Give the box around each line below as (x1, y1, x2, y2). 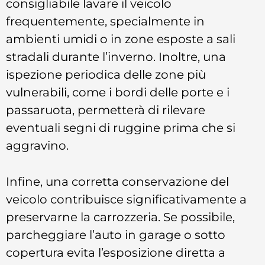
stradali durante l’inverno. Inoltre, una (6, 49, 226, 64)
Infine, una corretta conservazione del (6, 173, 229, 189)
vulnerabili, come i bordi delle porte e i (6, 85, 230, 100)
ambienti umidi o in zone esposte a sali (6, 31, 235, 47)
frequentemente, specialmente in (6, 14, 205, 29)
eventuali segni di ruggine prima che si (6, 120, 235, 135)
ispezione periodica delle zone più (6, 67, 206, 82)
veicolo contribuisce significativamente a (6, 191, 247, 206)
